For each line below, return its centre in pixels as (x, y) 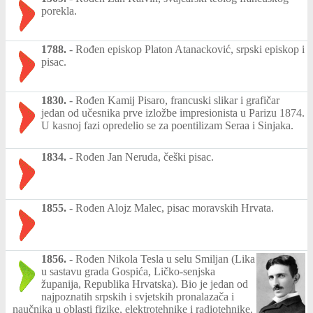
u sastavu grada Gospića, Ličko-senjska (128, 271)
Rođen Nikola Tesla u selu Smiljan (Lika (165, 259)
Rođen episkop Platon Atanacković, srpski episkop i (190, 49)
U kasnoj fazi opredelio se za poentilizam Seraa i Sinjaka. (167, 125)
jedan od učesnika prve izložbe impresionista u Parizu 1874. (173, 112)
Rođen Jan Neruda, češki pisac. (145, 156)
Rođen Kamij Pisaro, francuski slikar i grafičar (177, 100)
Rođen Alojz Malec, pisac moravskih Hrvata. (175, 208)
